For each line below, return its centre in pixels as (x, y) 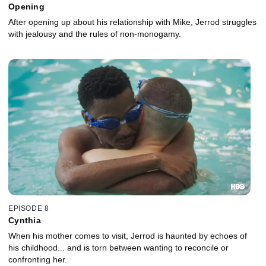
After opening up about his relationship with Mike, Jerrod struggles (132, 22)
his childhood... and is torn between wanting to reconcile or (118, 247)
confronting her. (38, 259)
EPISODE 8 (29, 208)
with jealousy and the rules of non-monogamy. (95, 34)
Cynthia (25, 220)
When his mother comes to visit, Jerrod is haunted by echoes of (128, 235)
